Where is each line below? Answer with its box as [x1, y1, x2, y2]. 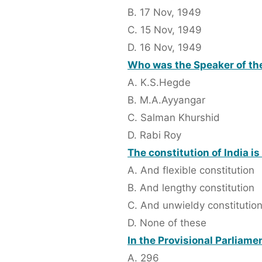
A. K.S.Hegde [127, 77, 191, 89]
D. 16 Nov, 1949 [127, 42, 202, 54]
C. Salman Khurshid [127, 112, 220, 124]
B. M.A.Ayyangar [127, 94, 205, 106]
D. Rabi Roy [127, 129, 181, 142]
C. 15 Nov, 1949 [127, 24, 202, 36]
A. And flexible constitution [127, 164, 254, 177]
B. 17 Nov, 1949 [127, 6, 201, 19]
